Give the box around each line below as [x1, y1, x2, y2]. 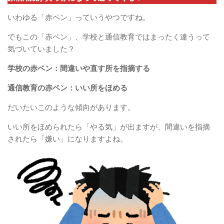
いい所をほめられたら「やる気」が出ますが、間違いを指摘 [7, 121, 210, 132]
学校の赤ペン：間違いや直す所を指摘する [7, 63, 150, 73]
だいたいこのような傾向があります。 [7, 102, 135, 112]
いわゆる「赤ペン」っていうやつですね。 [7, 12, 150, 22]
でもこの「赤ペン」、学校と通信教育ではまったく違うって [7, 31, 210, 42]
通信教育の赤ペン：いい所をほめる [7, 82, 127, 93]
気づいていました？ [7, 43, 75, 54]
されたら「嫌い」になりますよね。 [7, 133, 127, 144]
